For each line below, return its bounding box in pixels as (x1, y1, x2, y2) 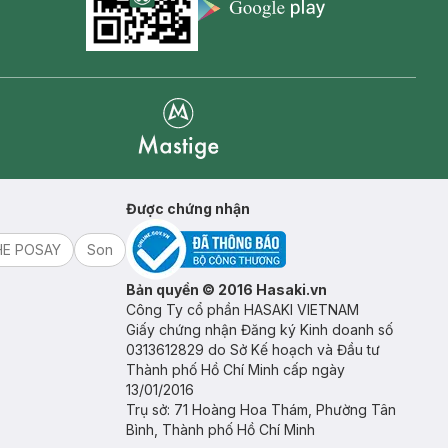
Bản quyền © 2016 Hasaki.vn (126, 281, 327, 299)
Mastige (137, 160, 195, 181)
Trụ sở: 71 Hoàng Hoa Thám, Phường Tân (126, 401, 396, 419)
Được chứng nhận (126, 200, 250, 218)
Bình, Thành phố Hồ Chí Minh (126, 421, 315, 439)
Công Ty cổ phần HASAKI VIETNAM (126, 301, 359, 319)
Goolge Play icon (197, 23, 326, 44)
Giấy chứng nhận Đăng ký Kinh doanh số (126, 321, 393, 339)
